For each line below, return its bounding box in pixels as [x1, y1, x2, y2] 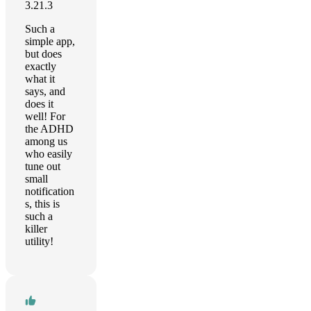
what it [25, 73, 55, 85]
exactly [25, 60, 56, 72]
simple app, [25, 35, 75, 47]
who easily [25, 148, 72, 160]
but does [25, 48, 62, 60]
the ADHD [25, 123, 74, 135]
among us [25, 135, 67, 147]
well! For [25, 110, 65, 122]
